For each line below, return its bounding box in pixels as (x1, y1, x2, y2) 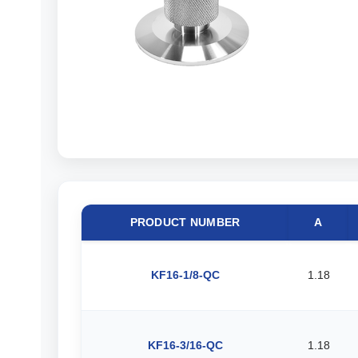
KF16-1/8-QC (150, 268, 220, 281)
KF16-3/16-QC (147, 339, 223, 352)
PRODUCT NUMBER (129, 216, 241, 229)
